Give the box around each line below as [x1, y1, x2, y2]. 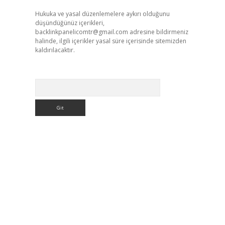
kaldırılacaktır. [35, 46, 75, 54]
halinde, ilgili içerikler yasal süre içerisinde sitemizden [35, 37, 186, 45]
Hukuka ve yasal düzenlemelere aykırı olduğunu [35, 10, 170, 18]
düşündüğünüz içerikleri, [35, 19, 104, 27]
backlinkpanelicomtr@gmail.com [35, 28, 128, 36]
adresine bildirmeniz [128, 28, 188, 36]
